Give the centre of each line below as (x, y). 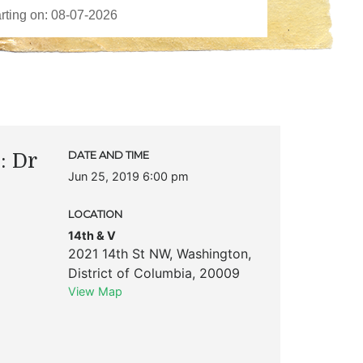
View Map (95, 291)
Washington (212, 253)
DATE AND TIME (108, 155)
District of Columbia (130, 273)
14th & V (92, 235)
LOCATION (95, 214)
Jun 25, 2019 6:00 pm (128, 176)
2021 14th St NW (118, 253)
